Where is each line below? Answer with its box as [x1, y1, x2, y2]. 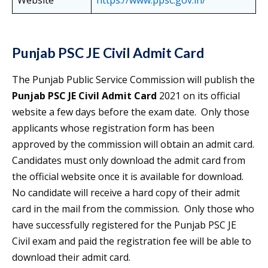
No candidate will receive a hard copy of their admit [12, 186, 240, 200]
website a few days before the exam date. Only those [12, 105, 249, 119]
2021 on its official [157, 89, 240, 103]
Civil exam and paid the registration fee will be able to [12, 234, 251, 248]
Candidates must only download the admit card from [12, 154, 245, 167]
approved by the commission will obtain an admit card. [12, 138, 254, 151]
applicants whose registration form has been [12, 121, 214, 135]
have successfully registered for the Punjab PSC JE [12, 218, 236, 232]
